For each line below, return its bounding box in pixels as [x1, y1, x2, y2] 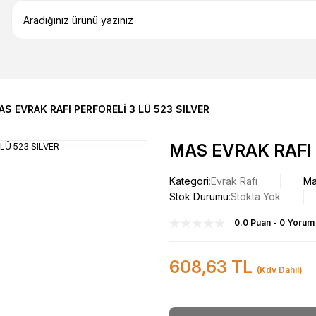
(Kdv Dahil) [257, 265, 303, 275]
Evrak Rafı [211, 175, 257, 187]
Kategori [169, 175, 209, 187]
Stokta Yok [231, 190, 281, 202]
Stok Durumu [169, 190, 229, 202]
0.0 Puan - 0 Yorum [234, 217, 315, 228]
